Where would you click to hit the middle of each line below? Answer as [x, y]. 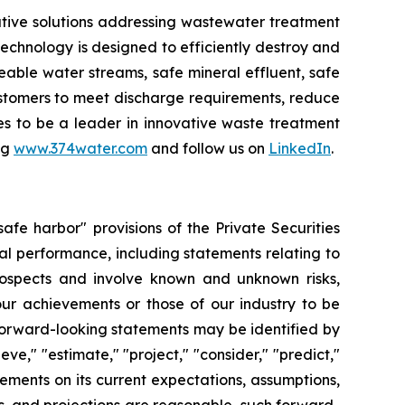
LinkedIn [300, 148]
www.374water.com [80, 148]
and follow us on [208, 148]
